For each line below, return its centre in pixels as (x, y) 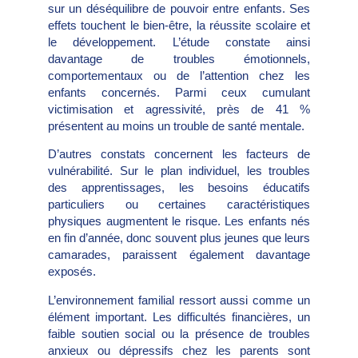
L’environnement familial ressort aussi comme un (179, 300)
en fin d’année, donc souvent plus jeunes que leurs (179, 238)
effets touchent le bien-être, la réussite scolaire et (179, 26)
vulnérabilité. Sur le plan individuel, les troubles (179, 171)
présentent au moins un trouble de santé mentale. (176, 126)
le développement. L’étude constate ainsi (179, 42)
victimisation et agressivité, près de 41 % (179, 109)
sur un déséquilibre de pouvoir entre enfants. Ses (179, 9)
